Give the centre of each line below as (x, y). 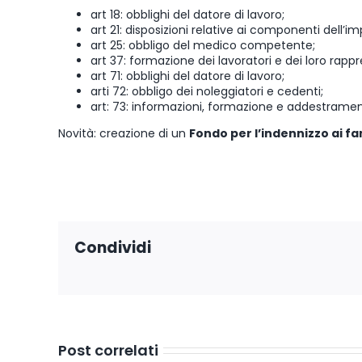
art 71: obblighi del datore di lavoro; (187, 76)
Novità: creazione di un (124, 133)
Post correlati (108, 350)
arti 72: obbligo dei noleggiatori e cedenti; (207, 91)
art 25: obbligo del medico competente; (203, 45)
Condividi (113, 247)
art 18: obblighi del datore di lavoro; (187, 14)
